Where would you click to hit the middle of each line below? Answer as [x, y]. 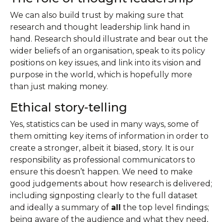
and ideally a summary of [60, 207]
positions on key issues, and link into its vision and [106, 63]
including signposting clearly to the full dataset [104, 195]
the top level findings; [165, 207]
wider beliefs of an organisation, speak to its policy [108, 51]
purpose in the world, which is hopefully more [101, 75]
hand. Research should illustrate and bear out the [109, 39]
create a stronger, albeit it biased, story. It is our [102, 148]
